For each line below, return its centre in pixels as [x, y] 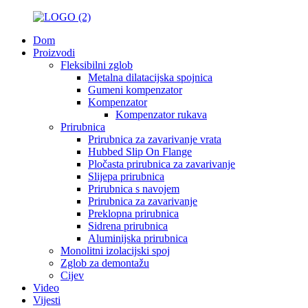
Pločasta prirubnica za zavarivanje [162, 164]
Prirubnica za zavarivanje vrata [155, 139]
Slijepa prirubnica [126, 176]
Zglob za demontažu [105, 263]
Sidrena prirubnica [128, 226]
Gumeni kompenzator [135, 90]
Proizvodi [54, 53]
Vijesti [47, 300]
